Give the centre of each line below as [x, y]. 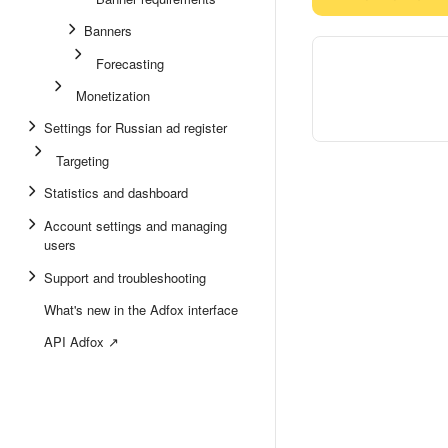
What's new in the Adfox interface [141, 309]
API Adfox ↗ [81, 341]
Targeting [82, 160]
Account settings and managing [135, 225]
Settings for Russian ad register [135, 127]
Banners [108, 30]
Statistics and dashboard [116, 192]
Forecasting [130, 63]
